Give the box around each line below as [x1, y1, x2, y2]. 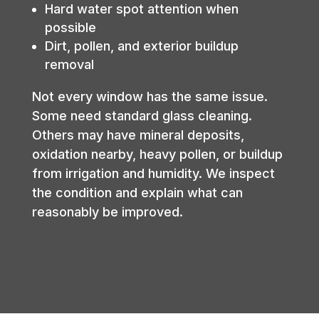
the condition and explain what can [31, 184, 243, 200]
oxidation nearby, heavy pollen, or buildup [31, 146, 283, 162]
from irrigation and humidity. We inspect [31, 165, 275, 181]
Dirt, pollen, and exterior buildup [44, 38, 239, 53]
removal [44, 56, 94, 72]
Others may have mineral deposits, [31, 127, 244, 142]
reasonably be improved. [31, 204, 183, 219]
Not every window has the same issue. [31, 88, 268, 104]
